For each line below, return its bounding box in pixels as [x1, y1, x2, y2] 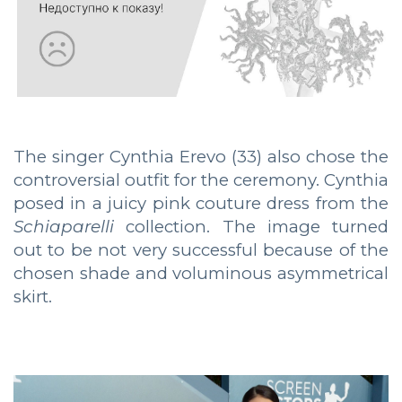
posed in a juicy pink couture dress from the [13, 193, 389, 214]
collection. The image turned [114, 216, 389, 238]
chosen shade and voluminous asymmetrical [13, 263, 389, 284]
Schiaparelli [13, 216, 114, 238]
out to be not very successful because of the [13, 240, 389, 261]
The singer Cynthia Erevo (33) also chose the [13, 146, 389, 168]
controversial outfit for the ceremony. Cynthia [13, 170, 389, 191]
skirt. [13, 286, 52, 308]
